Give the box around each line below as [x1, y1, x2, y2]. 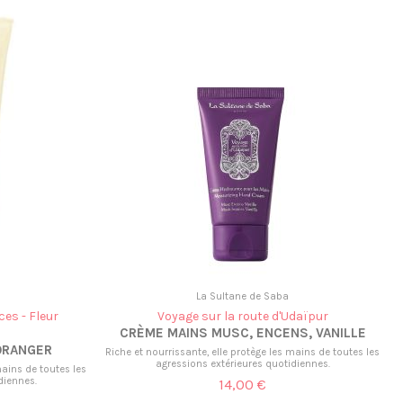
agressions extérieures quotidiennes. [155, 357, 330, 370]
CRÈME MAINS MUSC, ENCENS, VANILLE [119, 325, 366, 341]
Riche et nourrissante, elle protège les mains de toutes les [105, 345, 381, 358]
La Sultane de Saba [196, 291, 290, 303]
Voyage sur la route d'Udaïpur [157, 309, 328, 324]
